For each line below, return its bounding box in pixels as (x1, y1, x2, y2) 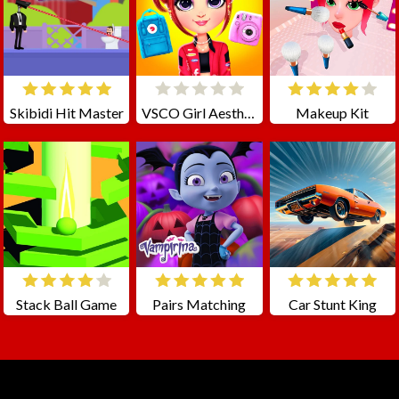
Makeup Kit (296, 104, 370, 122)
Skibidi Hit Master (9, 104, 124, 122)
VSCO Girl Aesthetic (244, 104, 256, 122)
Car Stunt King (288, 296, 377, 313)
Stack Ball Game (16, 296, 118, 313)
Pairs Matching (152, 296, 247, 313)
